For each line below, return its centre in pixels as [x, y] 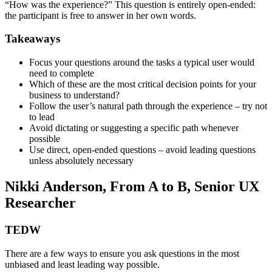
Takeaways [32, 39]
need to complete [62, 73]
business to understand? [74, 95]
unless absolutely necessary [81, 161]
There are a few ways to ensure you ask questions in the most [122, 253]
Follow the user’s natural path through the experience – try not [148, 106]
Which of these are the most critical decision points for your [143, 84]
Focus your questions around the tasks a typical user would [142, 63]
